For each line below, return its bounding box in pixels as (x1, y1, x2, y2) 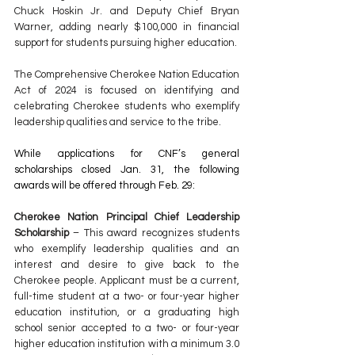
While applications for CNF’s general (14, 148, 239, 160)
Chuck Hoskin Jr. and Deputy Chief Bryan (14, 6, 239, 17)
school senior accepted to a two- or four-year (14, 323, 239, 334)
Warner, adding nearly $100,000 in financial (14, 21, 239, 33)
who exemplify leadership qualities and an (14, 243, 239, 255)
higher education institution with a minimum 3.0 (14, 338, 239, 350)
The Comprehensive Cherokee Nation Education (14, 69, 239, 81)
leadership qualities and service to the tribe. (14, 116, 221, 128)
